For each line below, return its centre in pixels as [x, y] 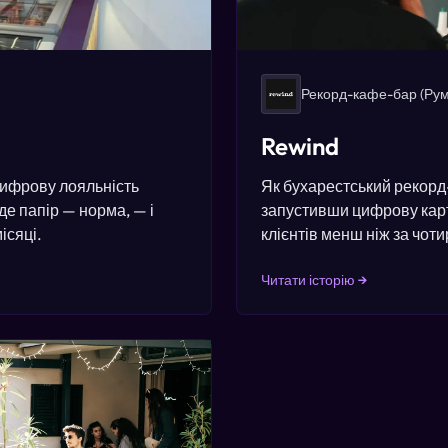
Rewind [300, 146]
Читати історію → [314, 280]
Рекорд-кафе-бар [359, 94]
